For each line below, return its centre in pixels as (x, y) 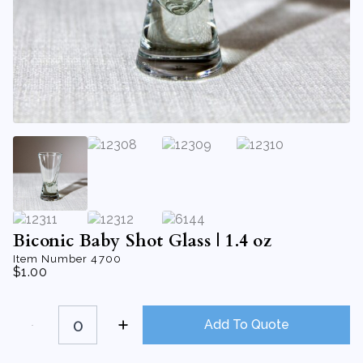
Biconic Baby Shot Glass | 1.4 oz (142, 241)
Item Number (52, 259)
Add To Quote (246, 325)
